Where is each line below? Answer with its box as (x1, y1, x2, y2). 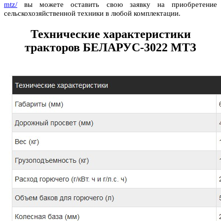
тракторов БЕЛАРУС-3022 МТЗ (25, 41, 196, 54)
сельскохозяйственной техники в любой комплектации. (4, 9, 181, 18)
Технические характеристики (30, 28, 191, 41)
